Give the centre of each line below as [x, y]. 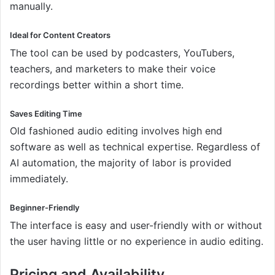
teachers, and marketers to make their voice [113, 68]
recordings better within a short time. [97, 84]
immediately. [39, 179]
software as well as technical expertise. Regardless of [135, 147]
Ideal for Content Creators [60, 35]
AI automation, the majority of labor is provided [121, 163]
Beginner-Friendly [45, 208]
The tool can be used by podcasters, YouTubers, [122, 52]
